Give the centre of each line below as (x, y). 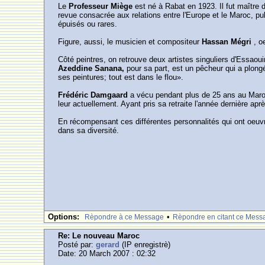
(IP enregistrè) (145, 245)
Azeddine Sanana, (91, 68)
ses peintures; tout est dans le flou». (121, 77)
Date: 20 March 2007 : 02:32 (107, 253)
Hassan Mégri (227, 42)
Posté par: (77, 245)
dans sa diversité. (89, 130)
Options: (64, 217)
